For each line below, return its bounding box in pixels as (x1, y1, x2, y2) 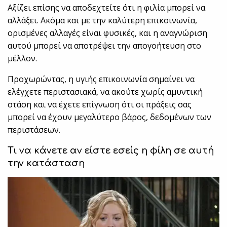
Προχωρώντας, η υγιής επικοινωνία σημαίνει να (8, 73, 195, 85)
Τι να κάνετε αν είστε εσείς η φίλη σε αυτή (8, 145, 214, 156)
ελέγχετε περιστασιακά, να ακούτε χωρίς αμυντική (8, 86, 203, 98)
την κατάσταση (8, 158, 85, 169)
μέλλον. (8, 53, 37, 64)
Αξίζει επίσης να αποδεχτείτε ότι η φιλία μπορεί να (8, 2, 206, 14)
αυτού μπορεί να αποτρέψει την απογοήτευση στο (8, 40, 202, 52)
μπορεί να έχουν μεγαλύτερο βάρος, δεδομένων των (8, 111, 212, 123)
